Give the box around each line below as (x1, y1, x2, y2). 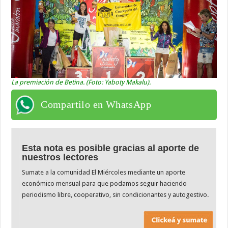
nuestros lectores (22, 152, 99, 162)
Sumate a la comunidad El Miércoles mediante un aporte (22, 168, 186, 176)
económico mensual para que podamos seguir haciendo (22, 179, 187, 187)
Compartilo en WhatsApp (41, 98, 152, 110)
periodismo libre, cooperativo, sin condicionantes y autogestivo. (22, 190, 209, 198)
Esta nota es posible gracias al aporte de (22, 142, 199, 153)
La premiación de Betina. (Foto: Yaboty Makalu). (11, 78, 151, 86)
